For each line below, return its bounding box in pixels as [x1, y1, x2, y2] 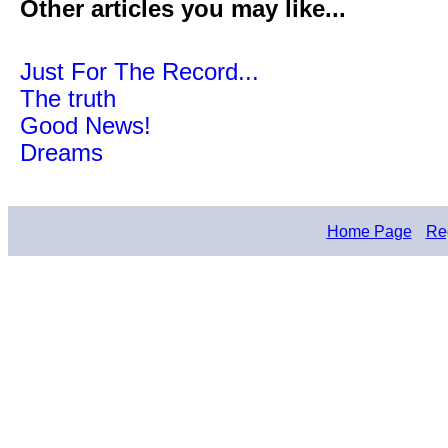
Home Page [326, 222, 412, 240]
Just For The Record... [20, 57, 259, 85]
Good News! [20, 111, 151, 139]
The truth [20, 84, 116, 112]
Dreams [20, 138, 103, 166]
